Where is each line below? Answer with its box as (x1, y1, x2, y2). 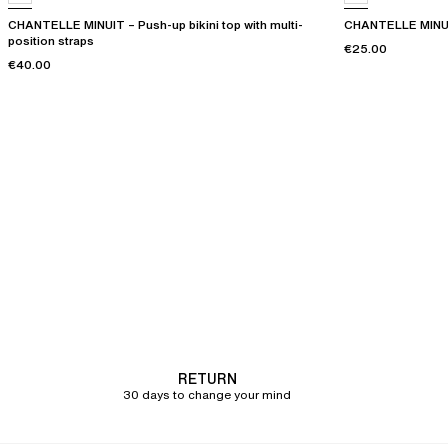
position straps (8, 32, 94, 50)
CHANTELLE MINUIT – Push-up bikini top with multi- (8, 16, 303, 34)
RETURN (177, 368, 237, 390)
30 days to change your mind (123, 386, 291, 404)
